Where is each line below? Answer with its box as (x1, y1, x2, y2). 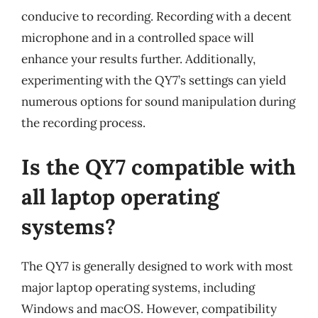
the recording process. (21, 115, 146, 131)
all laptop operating (21, 182, 219, 210)
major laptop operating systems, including (21, 279, 255, 295)
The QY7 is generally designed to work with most (21, 258, 293, 274)
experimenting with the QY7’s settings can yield (21, 72, 286, 88)
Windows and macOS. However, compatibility (21, 300, 277, 317)
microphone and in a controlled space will (21, 30, 254, 45)
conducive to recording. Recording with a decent (21, 9, 292, 24)
